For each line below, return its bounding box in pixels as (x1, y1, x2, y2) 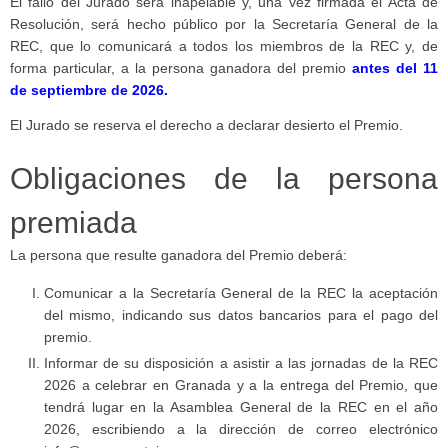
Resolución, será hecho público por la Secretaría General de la (10, 16, 438, 32)
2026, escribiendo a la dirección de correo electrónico (43, 421, 438, 437)
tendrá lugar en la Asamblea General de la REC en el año (43, 399, 438, 415)
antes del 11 (352, 60, 438, 76)
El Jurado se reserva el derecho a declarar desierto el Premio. (10, 118, 403, 134)
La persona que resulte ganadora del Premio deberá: (10, 248, 347, 264)
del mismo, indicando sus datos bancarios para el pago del (43, 307, 438, 323)
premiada (10, 206, 137, 240)
